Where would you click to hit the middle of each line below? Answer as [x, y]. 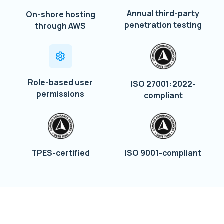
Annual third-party [163, 13]
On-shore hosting [60, 14]
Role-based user [61, 83]
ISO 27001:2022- [163, 84]
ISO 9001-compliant [163, 153]
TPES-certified [60, 153]
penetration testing [163, 25]
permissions [61, 94]
